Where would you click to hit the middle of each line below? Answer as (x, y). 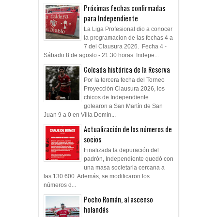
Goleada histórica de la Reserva (127, 69)
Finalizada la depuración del (121, 150)
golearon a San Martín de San (123, 106)
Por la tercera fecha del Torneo (124, 80)
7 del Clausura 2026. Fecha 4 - (125, 46)
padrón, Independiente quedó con (129, 159)
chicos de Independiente (116, 98)
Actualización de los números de (128, 129)
